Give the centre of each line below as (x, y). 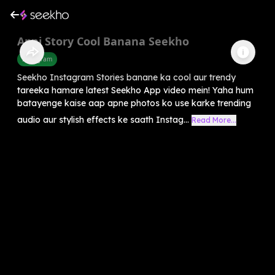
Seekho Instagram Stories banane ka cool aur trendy (126, 77)
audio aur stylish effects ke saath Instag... (103, 119)
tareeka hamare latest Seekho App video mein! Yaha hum (135, 90)
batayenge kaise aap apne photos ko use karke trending (134, 103)
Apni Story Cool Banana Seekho (103, 41)
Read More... (214, 120)
